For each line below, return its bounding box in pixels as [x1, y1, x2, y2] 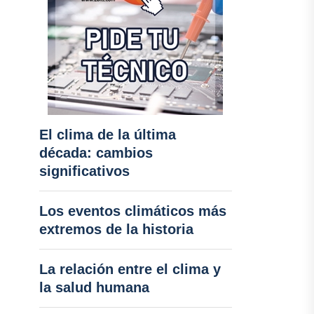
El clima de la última [39, 127, 176, 142]
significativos [39, 163, 130, 179]
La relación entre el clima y [39, 261, 221, 277]
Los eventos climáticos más [39, 203, 226, 219]
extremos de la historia [39, 221, 193, 237]
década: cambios [39, 145, 153, 161]
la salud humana [39, 280, 149, 295]
